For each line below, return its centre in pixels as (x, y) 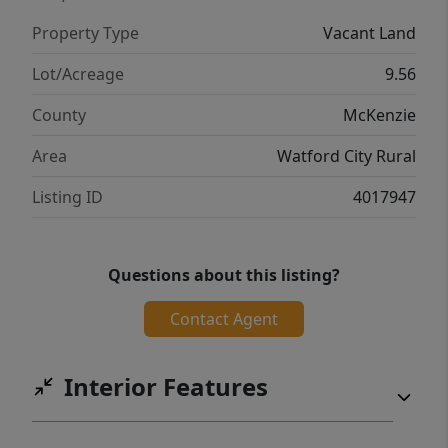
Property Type (85, 33)
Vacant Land (369, 33)
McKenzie (379, 115)
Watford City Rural (346, 156)
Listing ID (67, 197)
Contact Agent (224, 319)
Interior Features (166, 387)
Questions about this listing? (224, 275)
